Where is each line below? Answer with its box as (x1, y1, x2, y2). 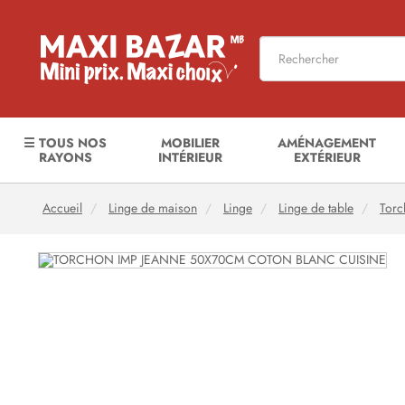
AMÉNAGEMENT (278, 134, 377, 152)
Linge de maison (108, 200, 197, 217)
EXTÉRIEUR (293, 148, 361, 166)
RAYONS (38, 148, 92, 166)
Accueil (42, 200, 82, 217)
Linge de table (278, 200, 353, 217)
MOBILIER (160, 134, 220, 152)
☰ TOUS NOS (24, 134, 108, 152)
